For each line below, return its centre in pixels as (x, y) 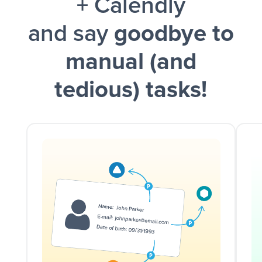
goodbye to (174, 34)
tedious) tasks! (131, 90)
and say (71, 34)
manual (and (131, 62)
